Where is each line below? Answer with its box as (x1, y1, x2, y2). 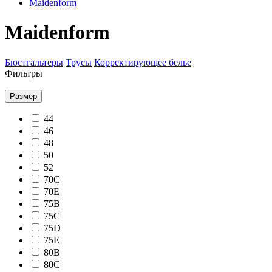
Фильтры (5, 67, 42, 78)
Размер (10, 91, 37, 101)
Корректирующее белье (94, 56, 191, 67)
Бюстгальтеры (5, 56, 63, 67)
